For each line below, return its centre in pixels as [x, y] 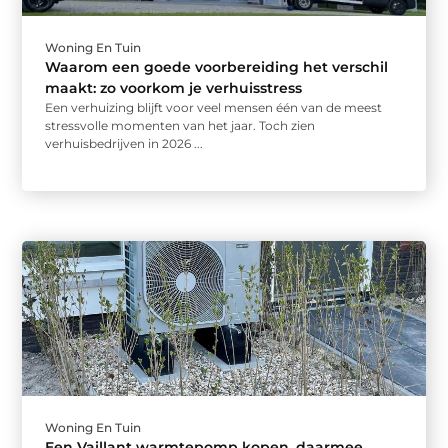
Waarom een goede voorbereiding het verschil [217, 67]
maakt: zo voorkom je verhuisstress [174, 88]
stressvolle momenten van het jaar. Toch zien [180, 126]
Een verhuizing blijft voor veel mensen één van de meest [214, 108]
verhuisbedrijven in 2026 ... [124, 144]
